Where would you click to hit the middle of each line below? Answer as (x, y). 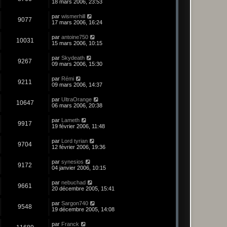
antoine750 (75, 37)
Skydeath (73, 58)
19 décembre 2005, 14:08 (83, 210)
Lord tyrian (74, 141)
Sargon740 (75, 203)
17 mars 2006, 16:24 (77, 23)
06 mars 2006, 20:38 (77, 106)
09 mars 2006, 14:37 (77, 85)
